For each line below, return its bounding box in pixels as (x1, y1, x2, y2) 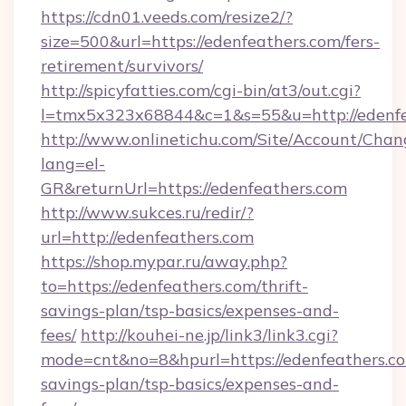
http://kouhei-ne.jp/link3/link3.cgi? (81, 324, 338, 345)
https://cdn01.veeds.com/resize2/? (41, 6, 293, 27)
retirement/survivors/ (41, 55, 203, 76)
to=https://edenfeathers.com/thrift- (41, 275, 308, 296)
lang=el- (41, 153, 105, 174)
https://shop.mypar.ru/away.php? (41, 251, 287, 272)
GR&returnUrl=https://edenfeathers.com (41, 178, 347, 198)
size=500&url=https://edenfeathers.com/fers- (41, 31, 380, 52)
